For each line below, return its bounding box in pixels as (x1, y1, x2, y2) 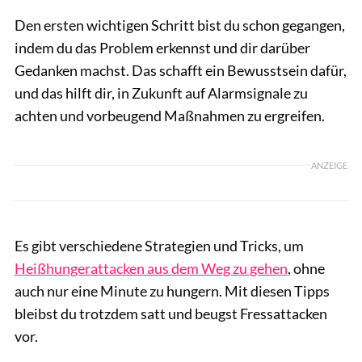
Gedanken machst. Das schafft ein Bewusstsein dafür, (15, 61, 347, 79)
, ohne (288, 259, 325, 277)
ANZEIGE (311, 160, 347, 171)
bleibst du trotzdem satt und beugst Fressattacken (15, 304, 327, 322)
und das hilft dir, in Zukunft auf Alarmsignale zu (15, 83, 308, 102)
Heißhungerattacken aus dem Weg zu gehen (15, 259, 288, 277)
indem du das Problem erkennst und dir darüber (15, 38, 310, 57)
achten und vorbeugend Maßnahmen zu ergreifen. (15, 106, 325, 124)
